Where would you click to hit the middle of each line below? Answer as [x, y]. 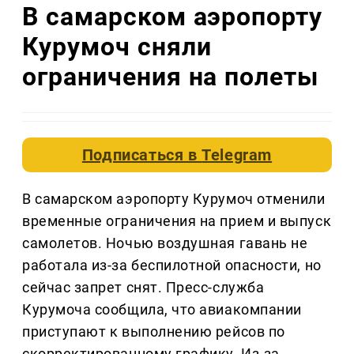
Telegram [237, 155]
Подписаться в [142, 155]
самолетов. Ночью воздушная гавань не [165, 243]
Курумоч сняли [117, 46]
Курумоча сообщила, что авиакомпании [162, 310]
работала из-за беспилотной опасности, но [172, 265]
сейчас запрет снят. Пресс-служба [143, 288]
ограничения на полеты [171, 76]
